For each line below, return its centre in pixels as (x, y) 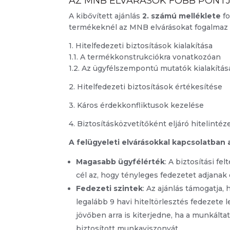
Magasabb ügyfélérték (121, 162)
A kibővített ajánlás (106, 16)
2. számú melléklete (182, 16)
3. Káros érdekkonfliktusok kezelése (137, 106)
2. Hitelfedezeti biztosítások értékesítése (146, 87)
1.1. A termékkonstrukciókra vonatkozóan (145, 57)
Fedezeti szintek (110, 189)
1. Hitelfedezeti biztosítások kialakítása (141, 46)
